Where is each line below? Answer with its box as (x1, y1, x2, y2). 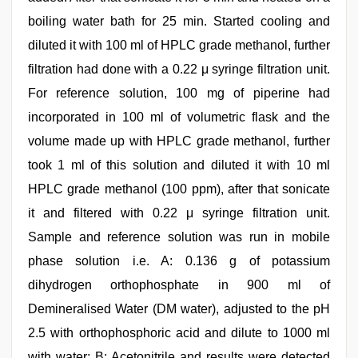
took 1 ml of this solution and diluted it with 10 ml (28, 158, 330, 172)
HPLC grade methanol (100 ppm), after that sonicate (28, 182, 330, 196)
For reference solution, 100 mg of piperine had (28, 86, 330, 100)
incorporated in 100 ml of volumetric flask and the (28, 110, 330, 124)
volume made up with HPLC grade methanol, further (28, 134, 330, 148)
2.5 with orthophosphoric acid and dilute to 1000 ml (28, 326, 330, 340)
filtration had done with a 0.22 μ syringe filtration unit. (28, 62, 330, 76)
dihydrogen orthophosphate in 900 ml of (28, 278, 330, 292)
